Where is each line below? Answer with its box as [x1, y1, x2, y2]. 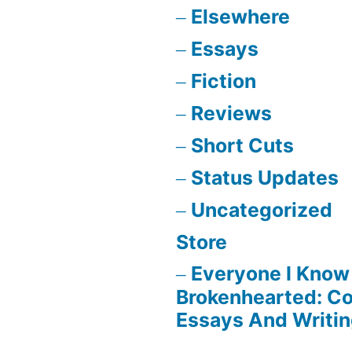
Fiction [191, 68, 256, 93]
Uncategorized [191, 197, 332, 222]
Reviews [191, 101, 272, 125]
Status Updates [191, 165, 339, 189]
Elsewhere [191, 4, 290, 28]
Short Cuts [191, 133, 294, 157]
